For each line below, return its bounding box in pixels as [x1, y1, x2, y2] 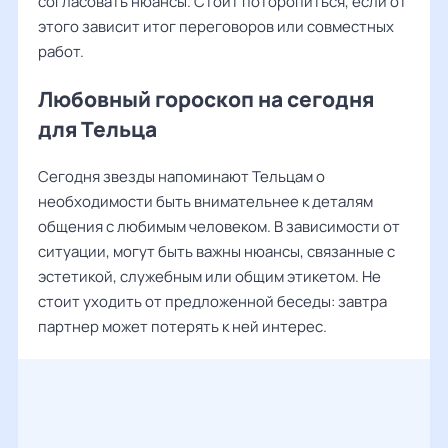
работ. [38, 41, 84, 62]
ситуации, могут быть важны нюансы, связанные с [38, 241, 395, 262]
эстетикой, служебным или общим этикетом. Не [38, 266, 381, 287]
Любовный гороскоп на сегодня [38, 85, 374, 113]
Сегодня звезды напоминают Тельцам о [38, 166, 325, 187]
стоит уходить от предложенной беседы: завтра [38, 291, 387, 312]
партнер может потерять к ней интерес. [38, 316, 327, 337]
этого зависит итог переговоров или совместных [38, 16, 394, 37]
